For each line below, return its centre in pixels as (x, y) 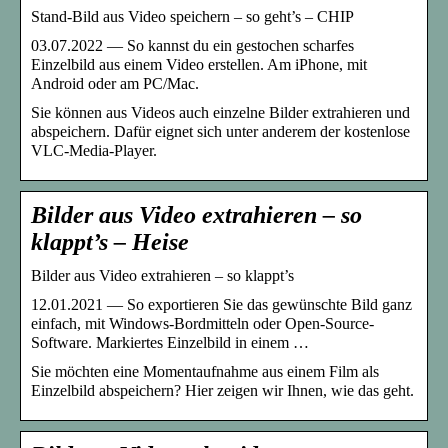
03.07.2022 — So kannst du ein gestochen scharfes (192, 46)
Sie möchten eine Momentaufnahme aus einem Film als (205, 372)
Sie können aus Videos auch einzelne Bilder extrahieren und (220, 113)
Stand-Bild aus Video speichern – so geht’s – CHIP (192, 17)
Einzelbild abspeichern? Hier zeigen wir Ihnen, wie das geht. (222, 391)
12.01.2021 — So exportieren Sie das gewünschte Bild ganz (221, 305)
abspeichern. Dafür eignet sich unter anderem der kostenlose (220, 132)
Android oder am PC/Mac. (115, 84)
